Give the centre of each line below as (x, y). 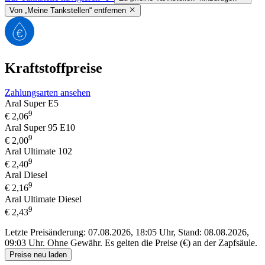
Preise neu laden (38, 255)
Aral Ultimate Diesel (43, 199)
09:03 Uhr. (25, 243)
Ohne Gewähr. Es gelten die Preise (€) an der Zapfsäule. (151, 243)
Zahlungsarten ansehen (48, 93)
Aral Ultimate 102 (38, 151)
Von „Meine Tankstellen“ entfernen (68, 10)
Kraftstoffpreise (54, 68)
